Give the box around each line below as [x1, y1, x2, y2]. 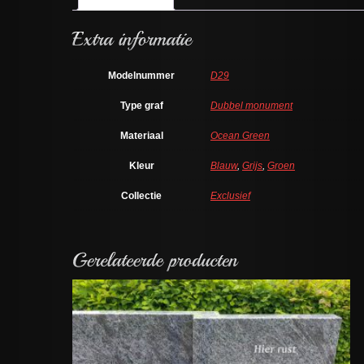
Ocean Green [210, 129, 270, 141]
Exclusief [210, 189, 250, 201]
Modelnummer [108, 69, 175, 81]
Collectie [121, 189, 162, 201]
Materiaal [119, 129, 163, 141]
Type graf [119, 99, 163, 111]
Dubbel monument [210, 99, 292, 111]
